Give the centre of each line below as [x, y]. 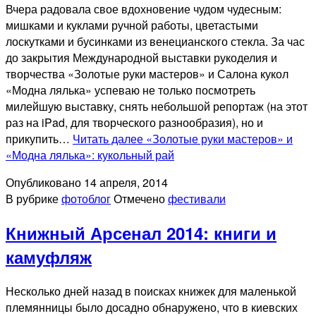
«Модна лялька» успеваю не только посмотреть [130, 90]
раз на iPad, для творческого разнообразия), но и [134, 122]
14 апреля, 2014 [126, 182]
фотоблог [86, 198]
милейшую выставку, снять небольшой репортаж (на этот [157, 106]
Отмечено [141, 198]
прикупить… [39, 138]
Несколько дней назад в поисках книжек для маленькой [151, 291]
